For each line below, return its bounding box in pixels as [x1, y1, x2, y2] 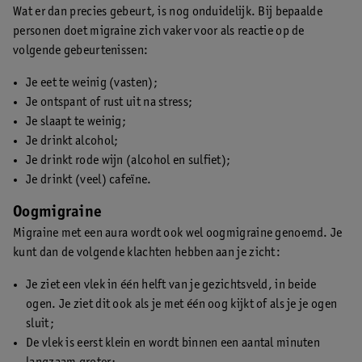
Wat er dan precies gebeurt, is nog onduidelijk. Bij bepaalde [13, 5, 322, 19]
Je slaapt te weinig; [26, 115, 126, 128]
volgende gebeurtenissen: [13, 44, 149, 57]
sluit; [26, 317, 54, 330]
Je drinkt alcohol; [26, 134, 119, 148]
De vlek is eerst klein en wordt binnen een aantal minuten [26, 336, 321, 350]
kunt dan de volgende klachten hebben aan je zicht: [13, 246, 280, 259]
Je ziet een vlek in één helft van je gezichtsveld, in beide [26, 278, 317, 292]
